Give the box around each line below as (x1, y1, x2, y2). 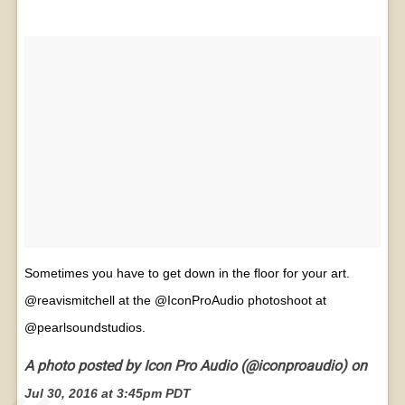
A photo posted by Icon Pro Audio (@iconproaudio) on (24, 356, 367, 374)
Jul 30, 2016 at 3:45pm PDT (24, 385, 191, 400)
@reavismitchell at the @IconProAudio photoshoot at (24, 293, 326, 308)
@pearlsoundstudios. (24, 320, 146, 335)
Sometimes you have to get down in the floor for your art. (24, 266, 350, 281)
